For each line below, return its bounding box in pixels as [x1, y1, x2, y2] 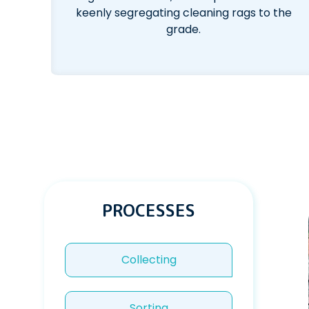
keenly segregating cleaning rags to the [75, 5, 292, 21]
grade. [166, 21, 201, 37]
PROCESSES [102, 199, 196, 222]
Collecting [121, 252, 177, 268]
